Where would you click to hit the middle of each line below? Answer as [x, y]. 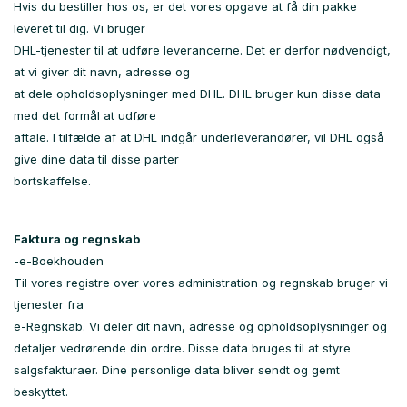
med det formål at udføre [85, 115]
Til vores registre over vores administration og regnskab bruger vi [201, 283]
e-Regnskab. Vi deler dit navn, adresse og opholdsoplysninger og [200, 326]
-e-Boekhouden [59, 261]
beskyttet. [41, 392]
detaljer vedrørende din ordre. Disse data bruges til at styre [182, 348]
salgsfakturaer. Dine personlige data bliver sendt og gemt [177, 370]
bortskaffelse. [52, 181]
